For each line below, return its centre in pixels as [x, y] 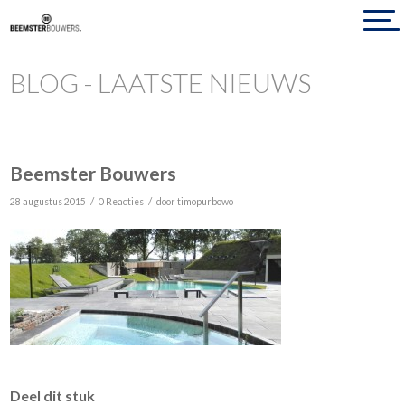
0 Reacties [122, 202]
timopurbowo [206, 202]
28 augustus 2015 [48, 202]
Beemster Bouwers [94, 173]
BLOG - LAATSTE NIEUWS [161, 83]
